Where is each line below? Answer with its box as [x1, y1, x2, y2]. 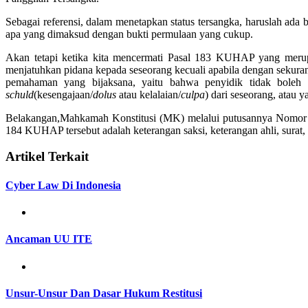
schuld [5, 88, 34, 100]
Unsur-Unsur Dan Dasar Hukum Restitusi [5, 287, 202, 299]
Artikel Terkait [5, 149, 89, 164]
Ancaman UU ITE [5, 233, 92, 245]
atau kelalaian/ [119, 88, 181, 100]
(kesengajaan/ [34, 88, 93, 100]
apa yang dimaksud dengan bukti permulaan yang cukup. [5, 27, 253, 40]
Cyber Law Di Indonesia [5, 179, 121, 191]
